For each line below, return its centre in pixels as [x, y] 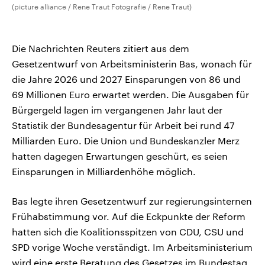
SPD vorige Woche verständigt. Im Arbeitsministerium [132, 247]
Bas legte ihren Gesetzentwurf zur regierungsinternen [132, 201]
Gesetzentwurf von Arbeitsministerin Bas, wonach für [132, 64]
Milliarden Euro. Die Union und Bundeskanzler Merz [126, 141]
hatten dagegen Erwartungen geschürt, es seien [120, 156]
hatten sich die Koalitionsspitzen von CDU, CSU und [128, 232]
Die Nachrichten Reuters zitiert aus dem [101, 49]
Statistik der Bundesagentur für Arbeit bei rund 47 [123, 125]
